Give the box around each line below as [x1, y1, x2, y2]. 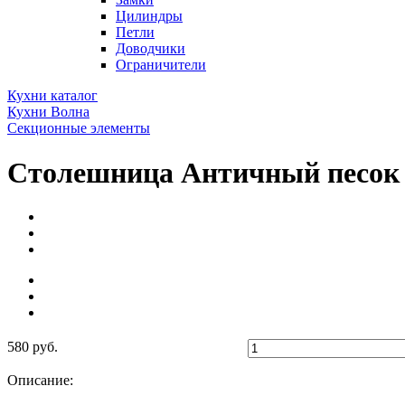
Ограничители [116, 57, 206, 73]
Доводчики [116, 41, 185, 57]
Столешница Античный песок [7, 155, 400, 189]
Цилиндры [116, 8, 183, 24]
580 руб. [7, 339, 58, 355]
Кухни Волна [7, 104, 89, 120]
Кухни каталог [7, 88, 98, 104]
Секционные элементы [7, 120, 150, 137]
